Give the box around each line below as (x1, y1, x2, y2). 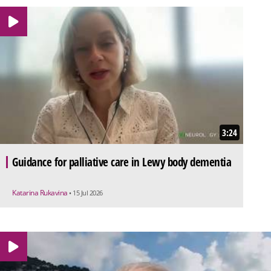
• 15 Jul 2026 (69, 188, 103, 197)
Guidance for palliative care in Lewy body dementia (12, 154, 231, 170)
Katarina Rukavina (12, 187, 69, 198)
